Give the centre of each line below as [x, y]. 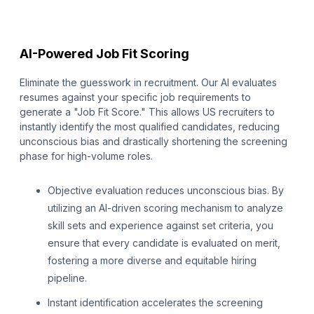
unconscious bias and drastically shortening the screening [153, 142]
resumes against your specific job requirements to [135, 97]
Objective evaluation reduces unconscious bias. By [166, 191]
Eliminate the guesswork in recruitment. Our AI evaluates [148, 83]
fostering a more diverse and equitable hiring [152, 261]
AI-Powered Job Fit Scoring [104, 54]
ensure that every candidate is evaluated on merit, [164, 243]
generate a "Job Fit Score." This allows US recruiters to [147, 112]
